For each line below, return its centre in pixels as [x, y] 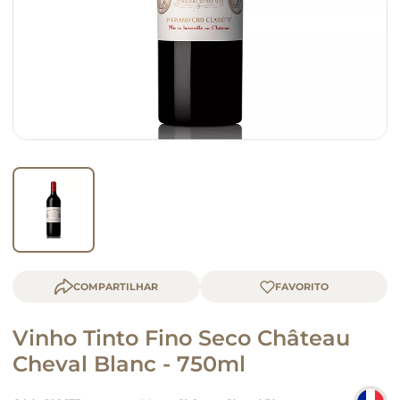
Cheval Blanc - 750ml [129, 364]
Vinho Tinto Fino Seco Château [181, 338]
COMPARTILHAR [116, 287]
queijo [45, 27]
